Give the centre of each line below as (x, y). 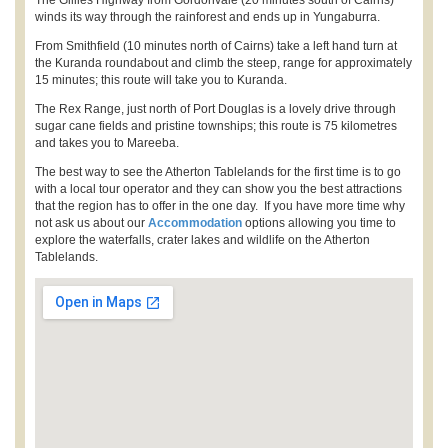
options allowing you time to (319, 223)
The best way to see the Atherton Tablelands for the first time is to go (218, 172)
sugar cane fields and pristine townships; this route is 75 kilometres (216, 126)
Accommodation (195, 223)
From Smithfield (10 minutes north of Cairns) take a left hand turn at (216, 46)
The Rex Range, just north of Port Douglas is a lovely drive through (215, 109)
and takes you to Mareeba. (107, 143)
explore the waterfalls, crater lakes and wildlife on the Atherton (202, 240)
